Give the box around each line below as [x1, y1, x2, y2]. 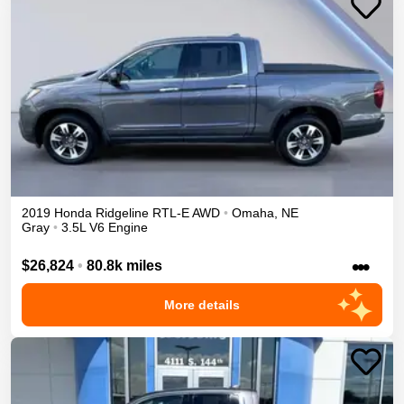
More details [164, 298, 240, 313]
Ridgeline [96, 205, 149, 220]
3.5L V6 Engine [61, 219, 148, 234]
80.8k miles [87, 258, 162, 274]
